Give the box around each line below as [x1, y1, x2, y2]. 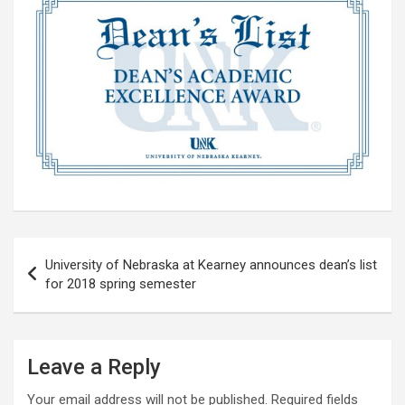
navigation [13, 266, 118, 293]
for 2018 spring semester [45, 275, 196, 292]
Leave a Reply [27, 353, 161, 380]
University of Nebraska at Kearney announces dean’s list [45, 256, 377, 273]
